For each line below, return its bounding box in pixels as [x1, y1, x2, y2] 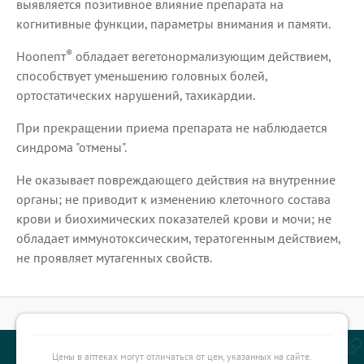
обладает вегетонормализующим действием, [72, 47, 331, 64]
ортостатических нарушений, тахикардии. [16, 86, 255, 103]
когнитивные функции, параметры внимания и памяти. [16, 15, 331, 32]
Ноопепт [16, 47, 66, 64]
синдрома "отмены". [16, 138, 127, 155]
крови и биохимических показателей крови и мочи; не [16, 210, 331, 227]
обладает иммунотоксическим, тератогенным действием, [16, 229, 340, 246]
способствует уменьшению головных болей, [16, 67, 267, 84]
